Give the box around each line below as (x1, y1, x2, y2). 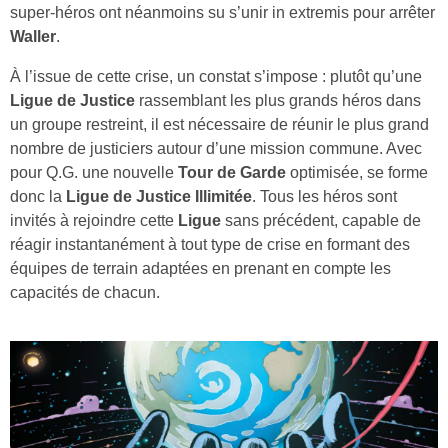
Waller (10, 28, 56, 46)
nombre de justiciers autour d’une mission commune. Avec (10, 140, 422, 158)
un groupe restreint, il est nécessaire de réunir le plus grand (10, 116, 429, 134)
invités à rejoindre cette (10, 212, 178, 230)
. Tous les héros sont (252, 188, 397, 206)
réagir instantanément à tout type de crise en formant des (10, 236, 410, 254)
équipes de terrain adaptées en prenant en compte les (10, 260, 391, 278)
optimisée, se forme (286, 164, 428, 182)
